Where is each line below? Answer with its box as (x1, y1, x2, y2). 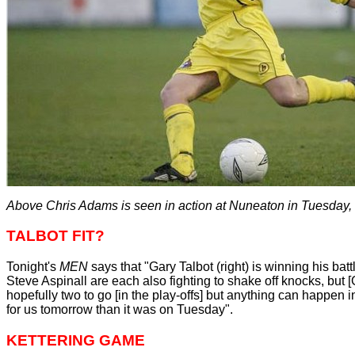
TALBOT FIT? (6, 227, 105, 245)
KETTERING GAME (6, 331, 145, 349)
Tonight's (6, 259, 59, 273)
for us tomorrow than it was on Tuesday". (6, 302, 233, 316)
